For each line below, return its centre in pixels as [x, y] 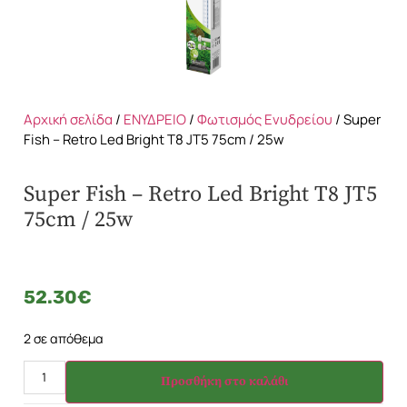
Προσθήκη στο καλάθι [224, 382]
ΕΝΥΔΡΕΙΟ [155, 119]
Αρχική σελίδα [68, 119]
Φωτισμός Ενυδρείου [265, 119]
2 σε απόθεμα [64, 338]
